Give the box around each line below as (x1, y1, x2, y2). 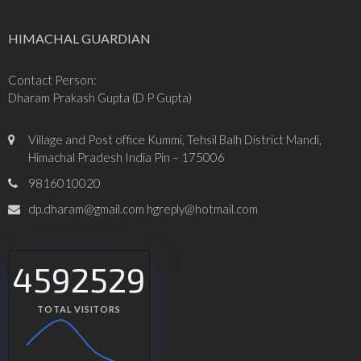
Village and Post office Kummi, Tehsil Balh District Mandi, (28, 132, 322, 147)
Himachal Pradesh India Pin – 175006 (28, 150, 225, 165)
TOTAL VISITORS (37, 304, 121, 315)
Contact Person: (8, 73, 97, 88)
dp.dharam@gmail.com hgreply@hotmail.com (28, 201, 258, 217)
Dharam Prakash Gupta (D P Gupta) (8, 90, 192, 106)
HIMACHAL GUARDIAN (8, 31, 151, 47)
